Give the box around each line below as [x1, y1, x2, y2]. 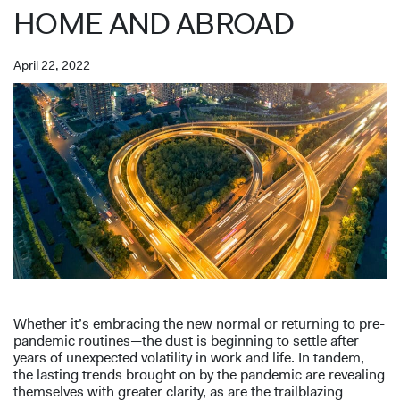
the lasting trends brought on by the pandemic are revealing [13, 365, 385, 385]
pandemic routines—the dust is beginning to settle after [13, 331, 359, 351]
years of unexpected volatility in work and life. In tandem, [13, 348, 364, 368]
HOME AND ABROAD [13, 3, 295, 44]
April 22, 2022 [13, 57, 90, 73]
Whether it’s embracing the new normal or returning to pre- [13, 314, 385, 334]
